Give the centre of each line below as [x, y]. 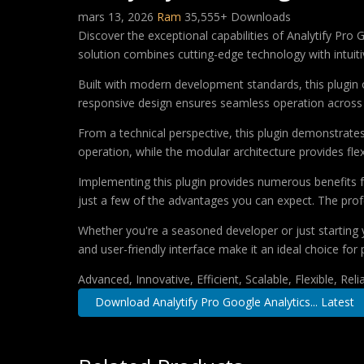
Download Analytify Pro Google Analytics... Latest [224, 302]
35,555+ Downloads [238, 17]
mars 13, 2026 [117, 17]
